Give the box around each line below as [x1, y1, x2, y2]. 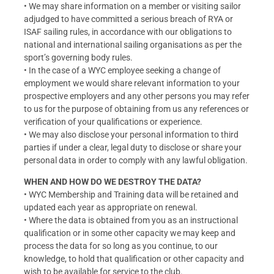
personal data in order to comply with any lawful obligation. [24, 155, 248, 165]
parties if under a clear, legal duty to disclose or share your [24, 142, 242, 152]
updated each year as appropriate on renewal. [24, 202, 198, 213]
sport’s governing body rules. [24, 52, 133, 62]
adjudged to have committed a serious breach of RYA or [24, 13, 233, 24]
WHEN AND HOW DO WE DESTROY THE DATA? [24, 177, 201, 187]
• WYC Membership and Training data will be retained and [24, 190, 239, 200]
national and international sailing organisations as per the [24, 39, 242, 50]
